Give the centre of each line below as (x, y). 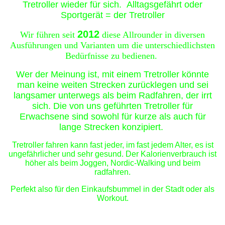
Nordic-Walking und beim (155, 163)
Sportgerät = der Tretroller (113, 15)
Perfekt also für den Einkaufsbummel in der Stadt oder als (113, 189)
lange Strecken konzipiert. (111, 127)
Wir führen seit (49, 34)
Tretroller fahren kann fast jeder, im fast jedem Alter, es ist (113, 145)
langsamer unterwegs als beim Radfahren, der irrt (113, 95)
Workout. (113, 198)
